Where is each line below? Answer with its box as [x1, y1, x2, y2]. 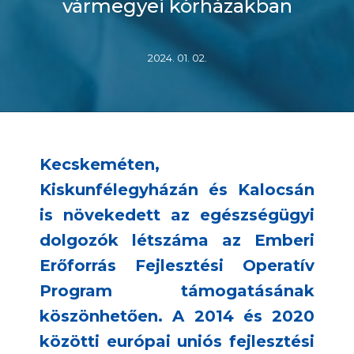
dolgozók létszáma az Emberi [40, 231, 314, 250]
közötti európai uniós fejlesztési [40, 332, 314, 352]
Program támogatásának [40, 281, 314, 301]
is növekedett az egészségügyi [40, 205, 314, 225]
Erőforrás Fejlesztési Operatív [40, 256, 314, 276]
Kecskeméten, [40, 155, 160, 175]
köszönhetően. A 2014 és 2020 [40, 307, 314, 326]
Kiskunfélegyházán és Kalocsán [40, 180, 314, 200]
